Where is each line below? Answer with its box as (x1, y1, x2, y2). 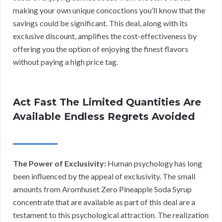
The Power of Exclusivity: (13, 158, 106, 168)
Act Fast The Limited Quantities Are (13, 96, 201, 108)
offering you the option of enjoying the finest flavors (13, 44, 188, 54)
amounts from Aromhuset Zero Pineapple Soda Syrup (13, 184, 192, 194)
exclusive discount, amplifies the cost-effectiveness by (13, 31, 197, 41)
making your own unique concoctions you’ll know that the (13, 5, 205, 15)
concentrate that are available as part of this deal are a (13, 197, 195, 207)
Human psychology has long (106, 158, 202, 168)
